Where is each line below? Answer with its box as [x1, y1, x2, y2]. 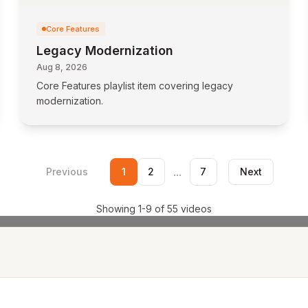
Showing [96, 203, 138, 214]
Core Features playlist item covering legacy [36, 80, 234, 91]
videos [178, 203, 212, 214]
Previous [45, 166, 88, 177]
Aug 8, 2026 [36, 62, 88, 72]
